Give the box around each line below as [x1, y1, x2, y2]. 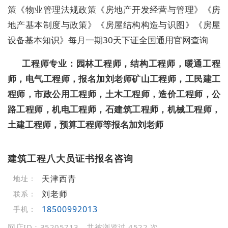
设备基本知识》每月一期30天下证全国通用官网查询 [8, 34, 208, 46]
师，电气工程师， [8, 73, 79, 85]
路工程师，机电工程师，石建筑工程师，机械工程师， [8, 103, 220, 116]
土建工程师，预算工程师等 [8, 119, 111, 131]
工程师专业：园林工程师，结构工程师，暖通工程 [22, 58, 220, 70]
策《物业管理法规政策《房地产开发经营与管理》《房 [8, 4, 220, 16]
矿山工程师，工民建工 [132, 73, 221, 85]
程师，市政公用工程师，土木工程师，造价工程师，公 [8, 88, 220, 100]
